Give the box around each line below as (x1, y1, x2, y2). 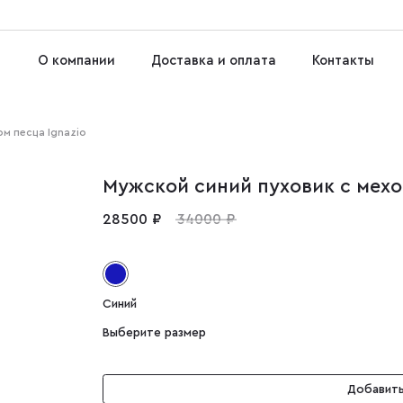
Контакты (312, 53, 375, 67)
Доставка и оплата (150, 53, 276, 67)
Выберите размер (102, 326, 206, 339)
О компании (37, 53, 115, 67)
